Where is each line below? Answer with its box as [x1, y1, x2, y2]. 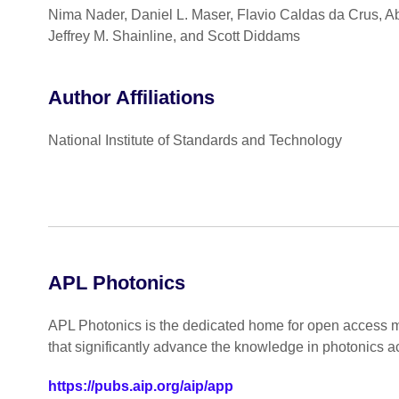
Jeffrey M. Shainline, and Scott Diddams [47, 28, 300, 44]
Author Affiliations [47, 85, 215, 109]
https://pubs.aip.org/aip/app [47, 379, 233, 395]
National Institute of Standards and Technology [47, 133, 342, 148]
